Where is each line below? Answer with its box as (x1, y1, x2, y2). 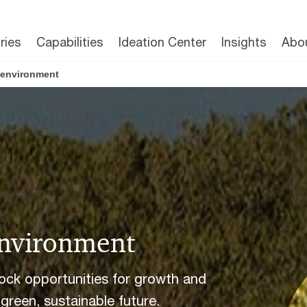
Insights (221, 34, 267, 49)
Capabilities (36, 34, 103, 49)
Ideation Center (118, 34, 206, 49)
